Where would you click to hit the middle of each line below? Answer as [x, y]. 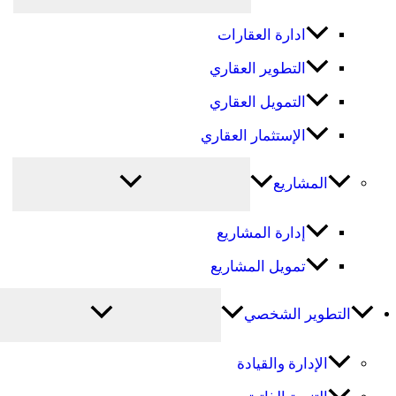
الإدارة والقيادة [282, 364]
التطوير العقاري [257, 68]
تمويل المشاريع [258, 266]
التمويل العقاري [257, 102]
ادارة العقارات [261, 34]
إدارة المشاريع [261, 232]
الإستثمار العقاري [253, 135]
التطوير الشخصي [297, 315]
